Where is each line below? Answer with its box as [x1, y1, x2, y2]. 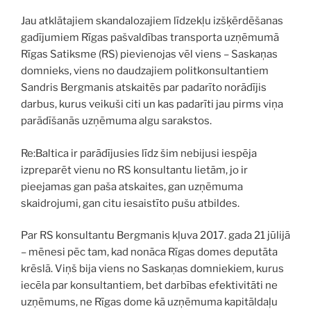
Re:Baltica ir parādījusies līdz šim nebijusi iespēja [21, 146, 257, 160]
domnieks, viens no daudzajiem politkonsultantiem [21, 65, 269, 77]
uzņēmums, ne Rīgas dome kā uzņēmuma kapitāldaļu [21, 296, 278, 308]
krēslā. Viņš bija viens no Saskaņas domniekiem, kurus [21, 262, 284, 275]
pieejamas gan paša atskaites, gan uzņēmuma [21, 180, 243, 193]
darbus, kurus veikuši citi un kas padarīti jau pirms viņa [21, 98, 283, 110]
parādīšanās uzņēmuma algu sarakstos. [21, 115, 212, 127]
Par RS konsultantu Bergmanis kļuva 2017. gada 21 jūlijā [21, 229, 290, 242]
